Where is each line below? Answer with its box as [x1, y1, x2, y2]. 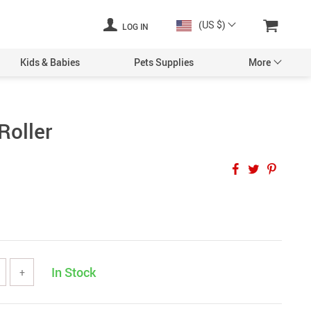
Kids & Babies [19, 56, 80, 69]
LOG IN [120, 21, 149, 32]
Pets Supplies [134, 56, 194, 69]
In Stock [51, 264, 96, 280]
